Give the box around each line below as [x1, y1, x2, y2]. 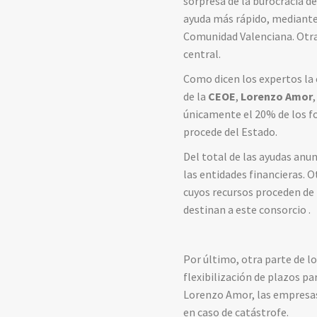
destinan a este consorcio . [183, 202, 313, 217]
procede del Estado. [183, 125, 282, 139]
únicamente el [183, 107, 255, 122]
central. [183, 47, 224, 62]
